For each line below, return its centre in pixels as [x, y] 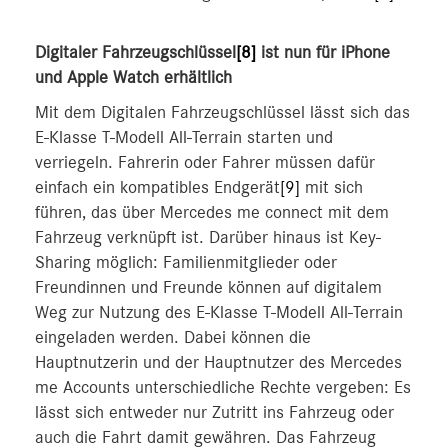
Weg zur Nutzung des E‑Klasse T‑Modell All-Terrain [219, 313]
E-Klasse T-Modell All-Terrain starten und [184, 138]
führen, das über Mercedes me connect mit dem [212, 213]
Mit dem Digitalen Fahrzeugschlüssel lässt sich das [222, 113]
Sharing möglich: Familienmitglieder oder [186, 263]
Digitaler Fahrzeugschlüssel [135, 53]
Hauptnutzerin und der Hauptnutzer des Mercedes [218, 363]
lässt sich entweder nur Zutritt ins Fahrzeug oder [214, 413]
